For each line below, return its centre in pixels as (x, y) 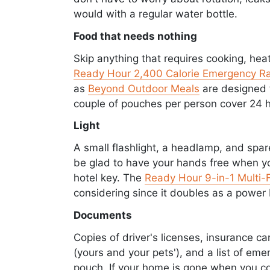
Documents (103, 215)
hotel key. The (109, 178)
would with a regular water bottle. (155, 14)
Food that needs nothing (135, 36)
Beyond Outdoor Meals (144, 88)
